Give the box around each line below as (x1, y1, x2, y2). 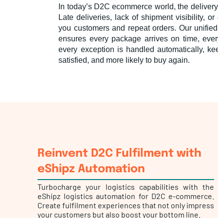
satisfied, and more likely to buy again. (58, 56, 190, 65)
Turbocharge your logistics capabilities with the (37, 182, 215, 192)
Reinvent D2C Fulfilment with (37, 148, 202, 160)
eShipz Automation (37, 163, 145, 175)
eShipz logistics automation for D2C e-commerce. (37, 191, 215, 201)
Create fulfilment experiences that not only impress (37, 200, 215, 210)
